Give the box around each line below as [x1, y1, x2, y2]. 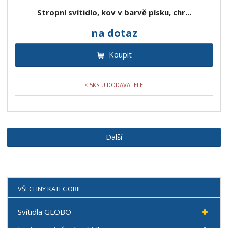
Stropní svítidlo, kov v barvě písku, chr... [37, 7, 191, 18]
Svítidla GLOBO [18, 207, 72, 217]
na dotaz [91, 26, 137, 40]
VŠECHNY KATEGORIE [18, 184, 82, 194]
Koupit [108, 49, 132, 60]
